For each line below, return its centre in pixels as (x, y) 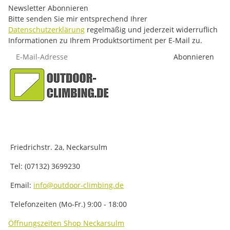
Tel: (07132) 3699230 (44, 166)
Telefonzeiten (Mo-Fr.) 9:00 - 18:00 (68, 204)
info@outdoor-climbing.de (79, 185)
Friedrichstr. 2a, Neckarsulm (58, 147)
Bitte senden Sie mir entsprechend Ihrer (78, 18)
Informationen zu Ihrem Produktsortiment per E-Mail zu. (105, 40)
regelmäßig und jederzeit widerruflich (151, 29)
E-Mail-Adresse (34, 50)
